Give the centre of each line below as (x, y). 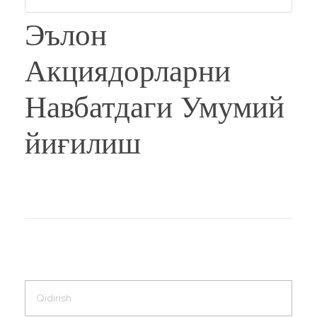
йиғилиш (83, 144)
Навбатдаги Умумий (155, 108)
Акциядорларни (128, 72)
